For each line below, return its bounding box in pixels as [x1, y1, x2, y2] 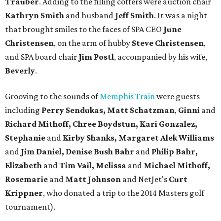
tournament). [5, 202, 55, 212]
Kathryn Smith [5, 10, 64, 21]
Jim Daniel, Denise [21, 147, 92, 157]
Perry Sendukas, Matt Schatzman [40, 105, 175, 115]
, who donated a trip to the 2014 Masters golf [43, 188, 204, 198]
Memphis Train [100, 91, 155, 102]
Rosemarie [5, 174, 48, 184]
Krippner [5, 188, 43, 198]
